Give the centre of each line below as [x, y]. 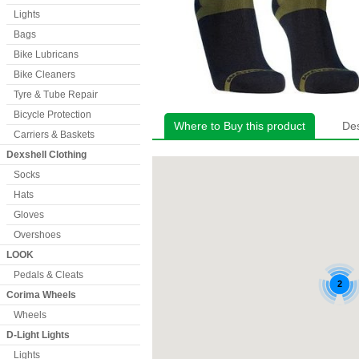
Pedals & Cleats [48, 275]
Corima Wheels [41, 295]
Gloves [29, 215]
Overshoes [37, 235]
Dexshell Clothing [46, 155]
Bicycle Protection [52, 115]
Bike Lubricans [46, 54]
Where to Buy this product [240, 126]
